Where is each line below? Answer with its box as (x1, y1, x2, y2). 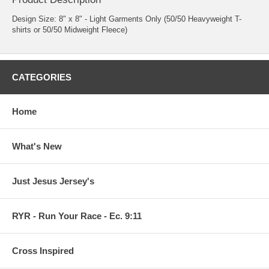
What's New (12, 141, 62, 151)
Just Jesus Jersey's (12, 175, 94, 186)
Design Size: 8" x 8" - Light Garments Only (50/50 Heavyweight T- (12, 14, 241, 23)
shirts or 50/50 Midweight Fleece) (12, 25, 127, 34)
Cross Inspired (12, 245, 74, 256)
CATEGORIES (12, 71, 71, 82)
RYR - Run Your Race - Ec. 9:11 (12, 210, 142, 221)
